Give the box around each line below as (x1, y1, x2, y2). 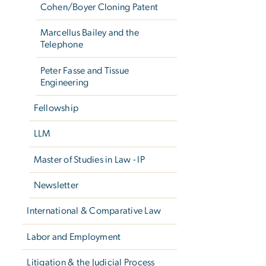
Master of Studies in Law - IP (33, 154, 145, 164)
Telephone (40, 40, 83, 50)
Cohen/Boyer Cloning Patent (40, 2, 159, 12)
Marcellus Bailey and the (40, 28, 140, 38)
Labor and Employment (27, 232, 121, 242)
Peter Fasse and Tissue (40, 65, 129, 75)
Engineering (40, 77, 89, 87)
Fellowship (33, 103, 79, 113)
